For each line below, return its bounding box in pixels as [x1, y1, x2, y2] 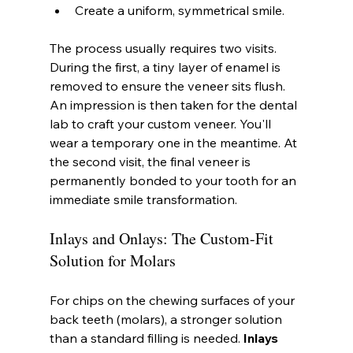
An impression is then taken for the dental [49, 96, 300, 113]
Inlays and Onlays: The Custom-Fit [49, 227, 277, 249]
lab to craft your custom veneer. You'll [49, 115, 274, 132]
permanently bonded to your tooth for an [49, 172, 299, 188]
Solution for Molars [49, 249, 176, 271]
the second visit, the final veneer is [49, 153, 254, 169]
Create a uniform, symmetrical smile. [74, 2, 284, 18]
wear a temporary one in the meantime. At [49, 134, 300, 150]
